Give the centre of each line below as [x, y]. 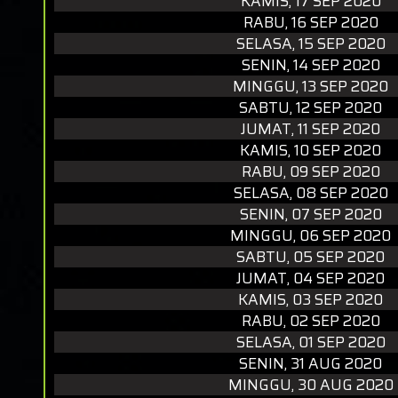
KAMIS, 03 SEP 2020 [310, 299]
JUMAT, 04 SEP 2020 [310, 278]
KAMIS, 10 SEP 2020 [310, 150]
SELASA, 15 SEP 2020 [310, 44]
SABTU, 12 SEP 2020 [310, 107]
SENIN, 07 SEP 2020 [310, 214]
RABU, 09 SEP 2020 [310, 171]
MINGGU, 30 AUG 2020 [310, 385]
